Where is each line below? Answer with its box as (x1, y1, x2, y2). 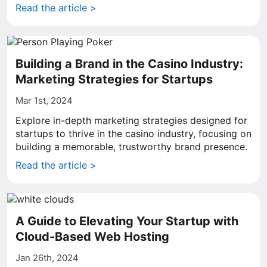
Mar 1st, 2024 (15, 95, 73, 106)
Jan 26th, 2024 (15, 252, 79, 263)
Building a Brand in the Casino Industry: (15, 57, 243, 71)
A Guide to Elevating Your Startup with (15, 214, 238, 228)
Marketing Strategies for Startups (15, 72, 213, 86)
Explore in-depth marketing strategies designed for (15, 114, 247, 126)
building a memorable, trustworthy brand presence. (15, 141, 247, 153)
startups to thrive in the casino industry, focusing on (15, 128, 252, 139)
